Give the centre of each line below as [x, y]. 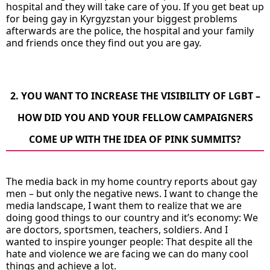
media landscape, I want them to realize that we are [124, 205]
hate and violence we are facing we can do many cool [127, 253]
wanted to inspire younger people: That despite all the [129, 241]
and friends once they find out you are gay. [104, 42]
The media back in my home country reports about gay [131, 181]
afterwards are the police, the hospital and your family [130, 30]
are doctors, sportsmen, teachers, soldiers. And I [117, 229]
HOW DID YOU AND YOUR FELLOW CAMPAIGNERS [135, 117]
